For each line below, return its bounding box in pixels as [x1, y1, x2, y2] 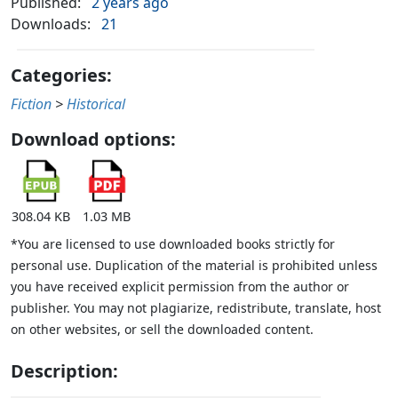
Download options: [11, 127, 176, 152]
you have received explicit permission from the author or [11, 278, 349, 296]
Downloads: [11, 14, 91, 35]
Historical [67, 94, 125, 115]
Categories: [11, 63, 112, 88]
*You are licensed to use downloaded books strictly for [11, 235, 335, 253]
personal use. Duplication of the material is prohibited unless [11, 257, 378, 275]
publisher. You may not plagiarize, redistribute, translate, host [11, 299, 381, 317]
